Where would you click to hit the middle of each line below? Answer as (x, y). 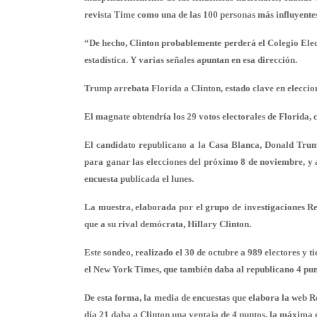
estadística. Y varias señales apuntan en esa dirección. (191, 60)
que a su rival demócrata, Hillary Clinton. (168, 224)
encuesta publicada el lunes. (139, 179)
